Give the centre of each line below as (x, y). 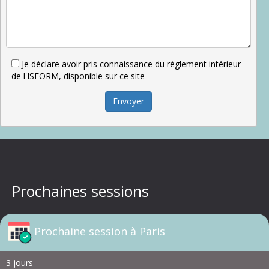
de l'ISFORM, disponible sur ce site (78, 76)
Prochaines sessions (80, 191)
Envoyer (128, 101)
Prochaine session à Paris (100, 231)
